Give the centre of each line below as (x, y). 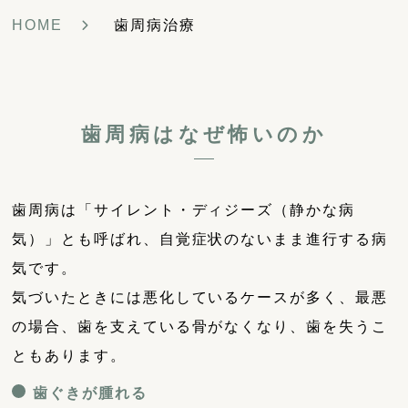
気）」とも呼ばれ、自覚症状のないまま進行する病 (200, 240)
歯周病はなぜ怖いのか (204, 135)
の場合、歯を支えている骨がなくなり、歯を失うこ (200, 327)
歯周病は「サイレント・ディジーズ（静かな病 (184, 210)
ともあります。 (69, 356)
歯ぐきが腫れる (90, 393)
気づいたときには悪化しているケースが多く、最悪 (200, 298)
